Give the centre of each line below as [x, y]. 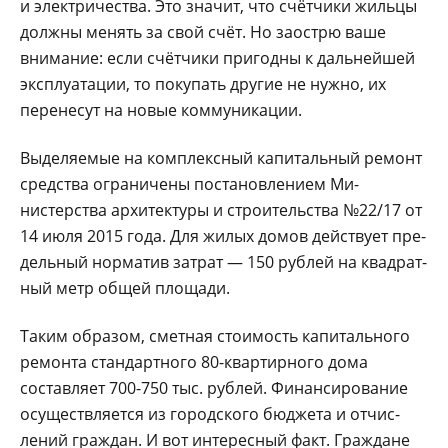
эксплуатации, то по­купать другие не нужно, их [203, 83]
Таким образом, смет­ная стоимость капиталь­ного [215, 335]
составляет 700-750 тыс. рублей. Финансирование [214, 387]
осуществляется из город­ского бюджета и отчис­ [210, 413]
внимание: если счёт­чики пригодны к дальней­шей [217, 57]
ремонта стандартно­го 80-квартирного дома [194, 361]
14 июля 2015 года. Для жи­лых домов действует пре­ [223, 235]
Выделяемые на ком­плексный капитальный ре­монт [221, 157]
